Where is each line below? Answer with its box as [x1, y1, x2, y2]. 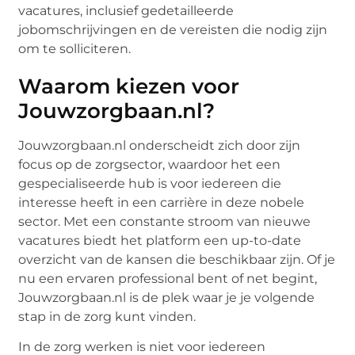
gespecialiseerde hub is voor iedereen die [18, 176, 282, 192]
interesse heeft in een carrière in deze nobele [18, 195, 305, 211]
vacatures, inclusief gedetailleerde [18, 3, 235, 19]
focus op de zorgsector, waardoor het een [18, 157, 281, 173]
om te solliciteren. [18, 41, 132, 57]
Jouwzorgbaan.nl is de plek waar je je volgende [18, 290, 315, 306]
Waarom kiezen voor [18, 74, 240, 100]
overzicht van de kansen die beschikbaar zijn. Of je [18, 252, 336, 268]
